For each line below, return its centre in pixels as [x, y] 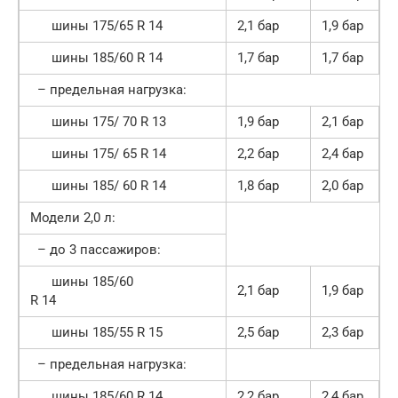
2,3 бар [342, 332]
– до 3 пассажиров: [96, 249]
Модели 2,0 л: [73, 217]
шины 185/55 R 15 [96, 332]
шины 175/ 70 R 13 [98, 121]
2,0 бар [342, 185]
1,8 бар [258, 185]
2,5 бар [258, 332]
